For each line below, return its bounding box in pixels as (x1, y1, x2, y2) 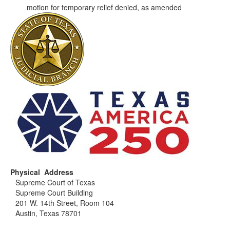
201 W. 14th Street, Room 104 (15, 198, 114, 208)
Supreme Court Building (15, 187, 93, 198)
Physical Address (10, 167, 73, 177)
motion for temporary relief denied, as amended (27, 2, 182, 12)
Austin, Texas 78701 (15, 208, 82, 218)
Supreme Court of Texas (15, 177, 95, 187)
